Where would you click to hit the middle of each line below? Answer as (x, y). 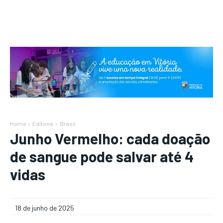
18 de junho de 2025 (45, 208)
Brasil (68, 123)
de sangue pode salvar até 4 (102, 156)
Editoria (43, 123)
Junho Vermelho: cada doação (110, 138)
